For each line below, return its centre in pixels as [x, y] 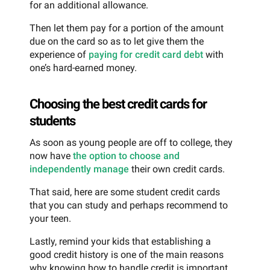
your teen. [50, 218]
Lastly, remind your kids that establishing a [120, 241]
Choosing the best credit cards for [118, 104]
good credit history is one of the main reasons [127, 254]
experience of [59, 55]
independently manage [79, 169]
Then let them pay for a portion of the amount [127, 28]
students [52, 121]
